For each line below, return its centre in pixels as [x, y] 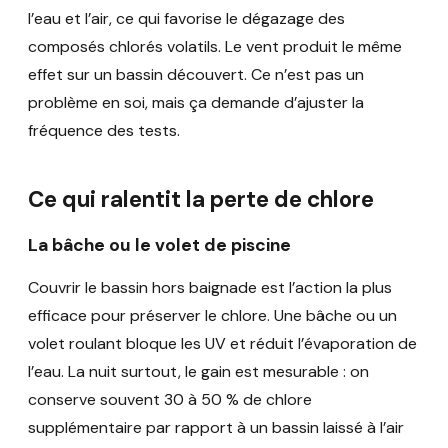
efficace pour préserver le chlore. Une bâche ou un [212, 316]
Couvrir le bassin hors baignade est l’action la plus [210, 288]
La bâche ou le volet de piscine [159, 244]
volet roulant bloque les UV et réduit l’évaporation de [222, 344]
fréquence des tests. [104, 130]
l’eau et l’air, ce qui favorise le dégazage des [186, 18]
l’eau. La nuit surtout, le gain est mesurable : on [198, 372]
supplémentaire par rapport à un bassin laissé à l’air [216, 428]
